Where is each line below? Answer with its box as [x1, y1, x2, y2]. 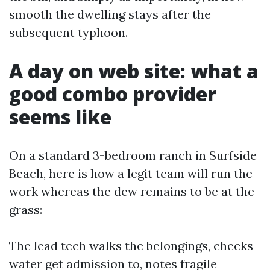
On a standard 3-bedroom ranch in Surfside [9, 148, 257, 163]
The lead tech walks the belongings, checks [9, 238, 253, 253]
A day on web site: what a [9, 58, 259, 84]
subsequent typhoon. [9, 25, 128, 40]
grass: [9, 202, 42, 217]
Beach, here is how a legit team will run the [9, 166, 253, 181]
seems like [9, 104, 111, 130]
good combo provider [9, 81, 216, 107]
